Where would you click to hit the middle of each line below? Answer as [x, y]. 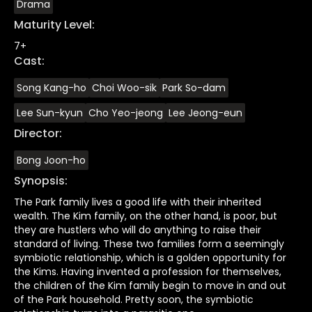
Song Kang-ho [52, 87]
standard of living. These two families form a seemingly [149, 243]
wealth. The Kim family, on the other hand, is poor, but [146, 216]
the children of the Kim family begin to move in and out [150, 285]
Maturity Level [53, 24]
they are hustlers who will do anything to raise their [138, 229]
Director [37, 133]
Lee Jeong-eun [205, 112]
